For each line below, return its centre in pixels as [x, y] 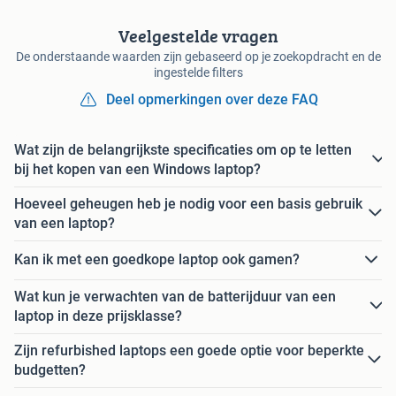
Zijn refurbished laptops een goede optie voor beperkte [189, 350]
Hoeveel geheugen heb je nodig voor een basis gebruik [188, 203]
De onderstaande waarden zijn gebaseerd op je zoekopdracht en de [198, 56]
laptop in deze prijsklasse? [98, 316]
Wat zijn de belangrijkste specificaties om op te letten [183, 149]
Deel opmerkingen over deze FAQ [212, 99]
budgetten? [50, 369]
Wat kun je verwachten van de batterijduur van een [175, 296]
